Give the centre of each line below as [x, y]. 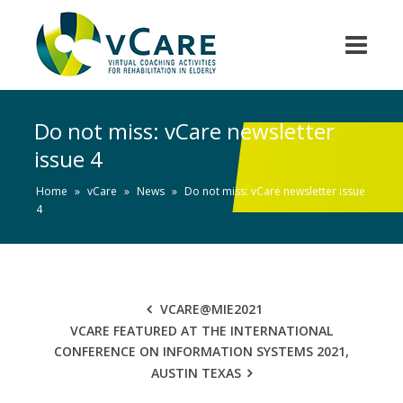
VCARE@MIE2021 [211, 309]
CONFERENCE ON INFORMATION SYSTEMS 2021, [201, 351]
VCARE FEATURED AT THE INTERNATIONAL [201, 331]
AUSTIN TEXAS [196, 373]
